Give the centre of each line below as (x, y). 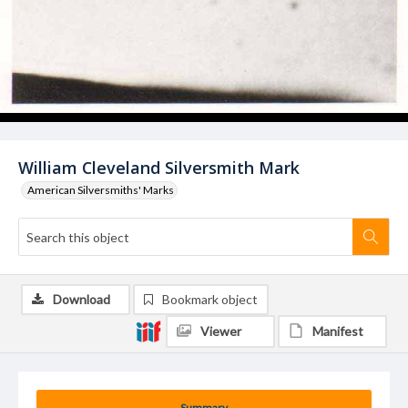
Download (82, 299)
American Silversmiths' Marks (101, 190)
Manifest (338, 331)
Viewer (221, 331)
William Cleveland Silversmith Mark (159, 168)
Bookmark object (210, 299)
